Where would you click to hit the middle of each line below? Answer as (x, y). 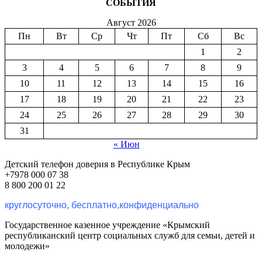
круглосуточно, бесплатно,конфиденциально (102, 205)
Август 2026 (131, 22)
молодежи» (27, 246)
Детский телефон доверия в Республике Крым (97, 164)
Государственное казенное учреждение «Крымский (107, 225)
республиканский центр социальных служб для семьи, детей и (130, 235)
